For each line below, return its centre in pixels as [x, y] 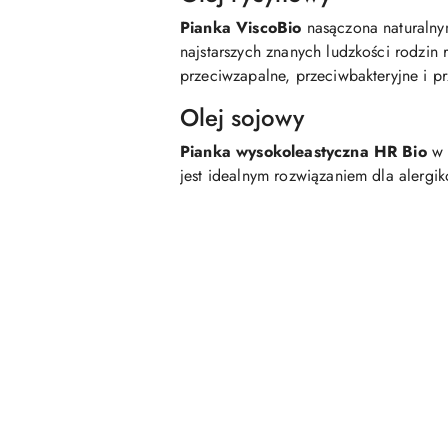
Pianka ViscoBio [241, 28]
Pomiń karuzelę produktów [136, 303]
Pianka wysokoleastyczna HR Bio [303, 152]
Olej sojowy [242, 118]
